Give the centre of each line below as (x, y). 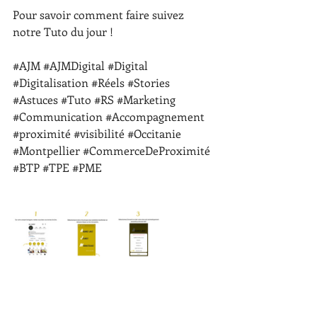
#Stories (149, 83)
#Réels (108, 83)
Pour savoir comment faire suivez (100, 15)
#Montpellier (46, 151)
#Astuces (35, 100)
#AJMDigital (74, 66)
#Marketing (146, 100)
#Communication (58, 117)
